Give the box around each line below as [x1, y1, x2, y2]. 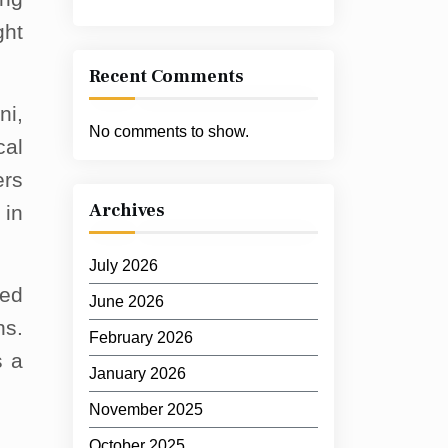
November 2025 [89, 401, 203, 418]
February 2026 [89, 329, 193, 346]
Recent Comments [89, 65, 244, 88]
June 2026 [89, 293, 164, 310]
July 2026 [89, 257, 158, 274]
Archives [89, 199, 165, 222]
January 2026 [89, 365, 186, 382]
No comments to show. [89, 123, 249, 140]
